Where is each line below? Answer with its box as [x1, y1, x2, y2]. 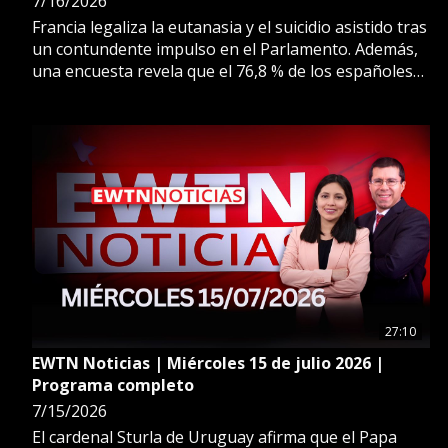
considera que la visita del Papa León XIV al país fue [32, 81, 416, 104]
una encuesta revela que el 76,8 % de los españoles [32, 59, 413, 82]
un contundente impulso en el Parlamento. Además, [32, 37, 418, 60]
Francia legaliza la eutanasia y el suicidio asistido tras [32, 15, 427, 38]
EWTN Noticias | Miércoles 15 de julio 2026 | [32, 351, 384, 374]
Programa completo [32, 373, 194, 396]
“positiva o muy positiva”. [32, 103, 219, 126]
